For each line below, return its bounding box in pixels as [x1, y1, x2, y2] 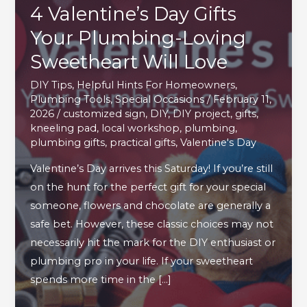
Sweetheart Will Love [30, 51, 228, 74]
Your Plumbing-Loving [30, 27, 247, 50]
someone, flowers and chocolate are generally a [30, 199, 271, 212]
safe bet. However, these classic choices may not [30, 218, 274, 231]
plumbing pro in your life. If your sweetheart [30, 255, 254, 268]
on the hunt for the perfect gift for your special [30, 181, 267, 194]
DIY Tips [30, 78, 73, 91]
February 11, [213, 93, 272, 106]
